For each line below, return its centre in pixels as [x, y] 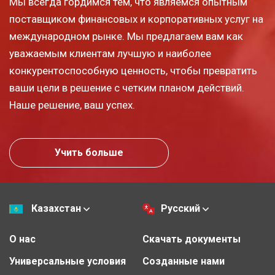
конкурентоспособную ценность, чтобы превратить [133, 70]
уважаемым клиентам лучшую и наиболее [110, 53]
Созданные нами [183, 261]
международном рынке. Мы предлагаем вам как [126, 36]
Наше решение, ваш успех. [72, 105]
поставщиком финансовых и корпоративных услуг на [136, 19]
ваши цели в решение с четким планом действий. [127, 87]
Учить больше [89, 152]
